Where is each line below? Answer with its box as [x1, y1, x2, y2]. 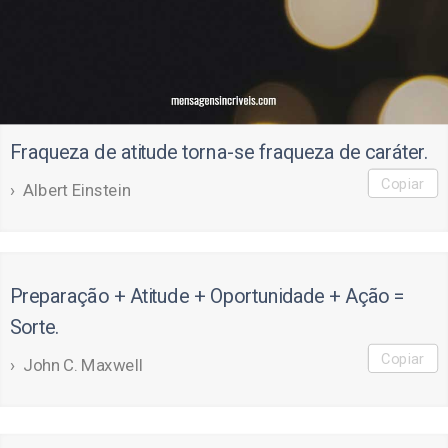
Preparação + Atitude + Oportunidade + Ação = [9, 283, 404, 308]
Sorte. [9, 315, 59, 340]
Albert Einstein [23, 179, 131, 200]
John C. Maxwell [23, 354, 144, 375]
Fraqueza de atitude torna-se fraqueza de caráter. [9, 139, 429, 165]
